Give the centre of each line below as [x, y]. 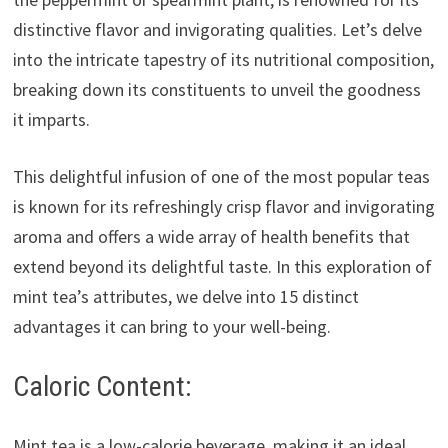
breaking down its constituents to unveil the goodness [216, 90]
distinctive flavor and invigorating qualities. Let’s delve [217, 30]
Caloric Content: [102, 387]
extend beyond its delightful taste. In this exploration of [222, 267]
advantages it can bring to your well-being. [171, 327]
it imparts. [51, 120]
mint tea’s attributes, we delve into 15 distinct [185, 297]
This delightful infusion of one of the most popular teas [221, 177]
